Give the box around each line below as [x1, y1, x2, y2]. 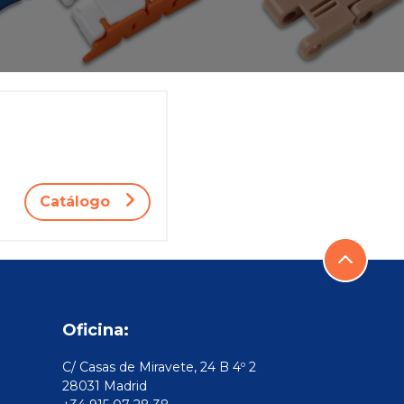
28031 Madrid [62, 378, 147, 395]
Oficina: [62, 320, 129, 341]
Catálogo [40, 192, 111, 210]
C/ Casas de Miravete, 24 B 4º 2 [62, 359, 256, 376]
